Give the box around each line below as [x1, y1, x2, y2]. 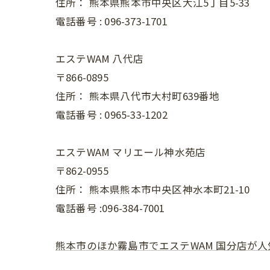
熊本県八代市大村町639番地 [89, 89, 220, 103]
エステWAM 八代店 [55, 51, 143, 66]
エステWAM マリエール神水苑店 [55, 145, 206, 159]
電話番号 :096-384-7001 [55, 201, 165, 215]
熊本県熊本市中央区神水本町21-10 [89, 182, 250, 196]
